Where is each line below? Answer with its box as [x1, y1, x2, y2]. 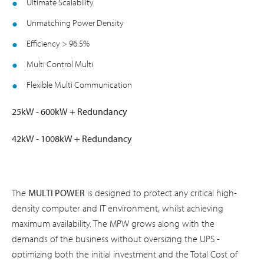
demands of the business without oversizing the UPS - [12, 233, 220, 245]
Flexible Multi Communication [27, 79, 132, 90]
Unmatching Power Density [27, 17, 124, 28]
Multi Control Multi [27, 58, 93, 70]
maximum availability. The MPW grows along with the [12, 217, 214, 229]
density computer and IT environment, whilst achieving [12, 202, 223, 214]
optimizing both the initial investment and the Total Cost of [12, 248, 237, 260]
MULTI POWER [28, 187, 85, 199]
